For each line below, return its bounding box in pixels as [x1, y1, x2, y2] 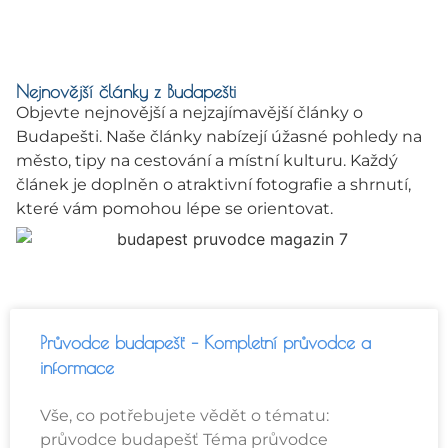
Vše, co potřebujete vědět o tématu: [40, 405, 329, 425]
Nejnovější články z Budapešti [16, 80, 236, 102]
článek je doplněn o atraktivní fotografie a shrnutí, [16, 174, 411, 194]
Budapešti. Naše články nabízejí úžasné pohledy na [16, 126, 422, 146]
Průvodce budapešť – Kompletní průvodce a [40, 331, 371, 353]
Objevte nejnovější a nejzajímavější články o [16, 102, 363, 122]
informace [40, 356, 114, 378]
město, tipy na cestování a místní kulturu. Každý [16, 150, 398, 170]
